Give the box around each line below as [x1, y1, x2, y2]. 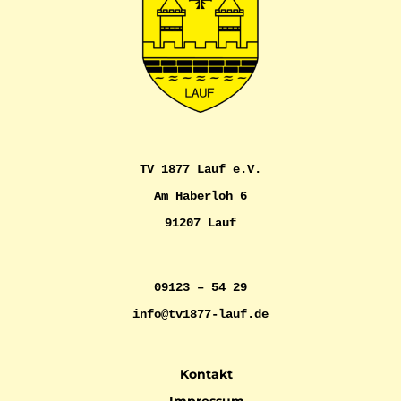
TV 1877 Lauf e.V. [139, 162, 261, 177]
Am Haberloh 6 [153, 189, 247, 204]
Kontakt [180, 365, 234, 382]
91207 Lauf [164, 216, 236, 231]
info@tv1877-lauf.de [132, 306, 269, 321]
